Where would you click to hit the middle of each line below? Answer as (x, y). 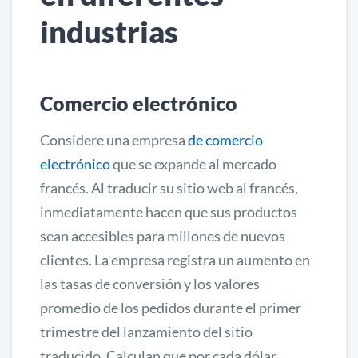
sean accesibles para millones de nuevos (163, 235)
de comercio (225, 139)
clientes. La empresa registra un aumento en (175, 259)
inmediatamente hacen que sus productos (169, 211)
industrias (109, 31)
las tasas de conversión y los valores (150, 283)
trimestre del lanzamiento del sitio (146, 331)
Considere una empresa (114, 139)
